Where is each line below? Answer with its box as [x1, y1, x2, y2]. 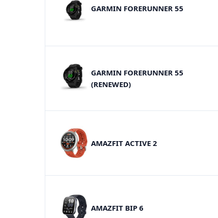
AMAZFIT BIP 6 [91, 202, 144, 213]
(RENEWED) [91, 79, 131, 89]
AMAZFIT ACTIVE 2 [91, 138, 157, 148]
